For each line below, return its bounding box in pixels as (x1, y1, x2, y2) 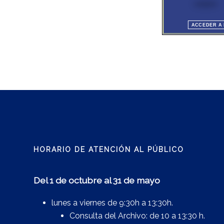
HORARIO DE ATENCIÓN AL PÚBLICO (33, 145, 184, 153)
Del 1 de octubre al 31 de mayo (33, 174, 160, 185)
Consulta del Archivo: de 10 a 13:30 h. (69, 210, 205, 220)
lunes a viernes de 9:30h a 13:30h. (51, 197, 173, 207)
